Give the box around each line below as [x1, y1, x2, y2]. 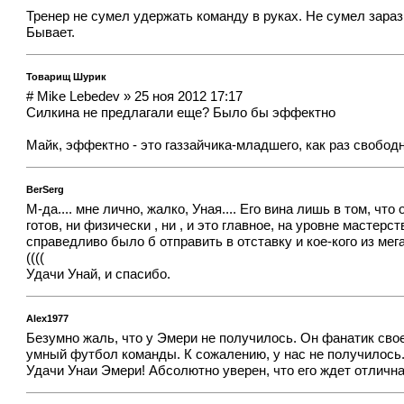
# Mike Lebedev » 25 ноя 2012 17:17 [26, 89, 243, 105]
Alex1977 [26, 313, 69, 325]
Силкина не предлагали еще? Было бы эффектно [26, 106, 336, 121]
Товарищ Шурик [26, 71, 107, 83]
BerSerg [26, 184, 65, 196]
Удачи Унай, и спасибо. [26, 266, 171, 281]
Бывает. [26, 25, 76, 41]
